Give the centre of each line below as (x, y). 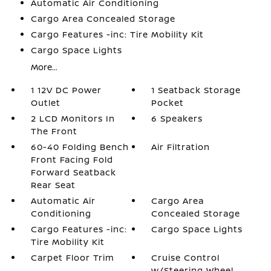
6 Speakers (177, 118)
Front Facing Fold (72, 159)
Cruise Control (186, 257)
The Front (54, 131)
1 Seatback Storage (196, 90)
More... (44, 67)
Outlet (45, 103)
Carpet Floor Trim (72, 257)
